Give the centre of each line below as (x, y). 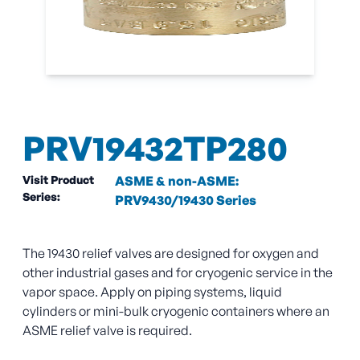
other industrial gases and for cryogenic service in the (178, 273)
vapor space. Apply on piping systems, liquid (152, 292)
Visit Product (58, 180)
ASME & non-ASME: (177, 181)
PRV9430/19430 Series (186, 200)
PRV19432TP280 (155, 148)
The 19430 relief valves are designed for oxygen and (171, 254)
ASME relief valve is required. (107, 331)
